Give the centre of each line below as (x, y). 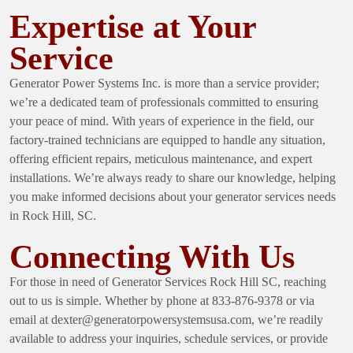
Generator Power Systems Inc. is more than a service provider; (164, 83)
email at (30, 319)
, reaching (302, 281)
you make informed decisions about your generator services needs (173, 196)
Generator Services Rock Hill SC (195, 281)
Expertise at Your (133, 26)
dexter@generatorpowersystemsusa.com (151, 319)
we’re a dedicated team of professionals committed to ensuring (164, 102)
